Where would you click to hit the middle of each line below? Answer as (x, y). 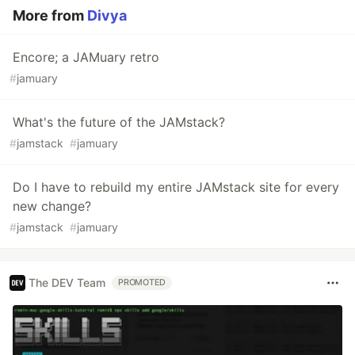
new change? (52, 206)
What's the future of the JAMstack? (119, 122)
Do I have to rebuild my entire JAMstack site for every (176, 187)
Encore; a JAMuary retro (86, 57)
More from (50, 15)
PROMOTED (142, 282)
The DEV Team (67, 283)
